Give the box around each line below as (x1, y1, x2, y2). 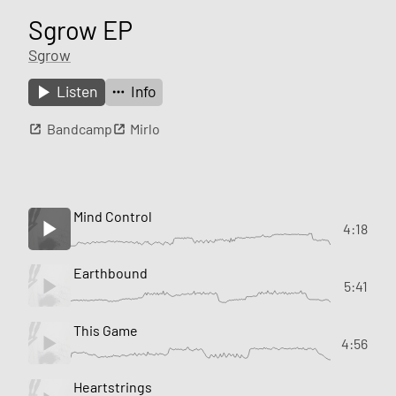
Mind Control (73, 207, 153, 225)
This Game (73, 321, 139, 339)
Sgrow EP (28, 13, 133, 45)
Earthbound (73, 264, 148, 282)
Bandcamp (46, 119, 112, 137)
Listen (57, 81, 98, 102)
